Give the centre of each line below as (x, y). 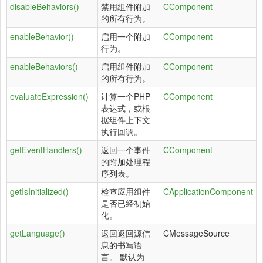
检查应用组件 (126, 191)
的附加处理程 (126, 161)
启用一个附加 (126, 36)
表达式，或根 (126, 108)
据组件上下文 (126, 120)
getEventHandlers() (46, 150)
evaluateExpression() (49, 96)
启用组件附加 (126, 66)
